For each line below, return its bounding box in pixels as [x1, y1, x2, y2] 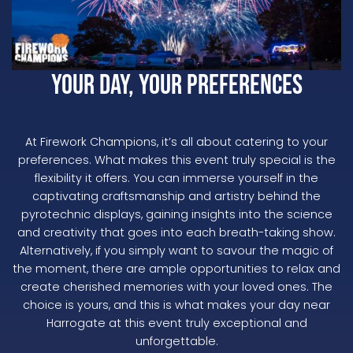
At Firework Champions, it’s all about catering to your [25, 134, 328, 150]
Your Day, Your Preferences [50, 69, 303, 103]
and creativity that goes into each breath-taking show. [17, 225, 336, 241]
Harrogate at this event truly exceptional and [46, 315, 307, 332]
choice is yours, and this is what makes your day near [23, 297, 330, 314]
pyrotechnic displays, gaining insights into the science [20, 206, 333, 223]
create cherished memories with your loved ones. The [20, 279, 333, 295]
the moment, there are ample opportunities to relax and [13, 261, 340, 277]
